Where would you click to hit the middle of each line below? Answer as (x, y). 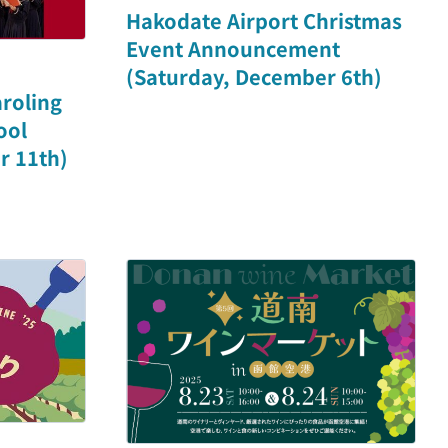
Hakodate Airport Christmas (264, 20)
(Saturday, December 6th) (254, 76)
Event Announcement (233, 48)
